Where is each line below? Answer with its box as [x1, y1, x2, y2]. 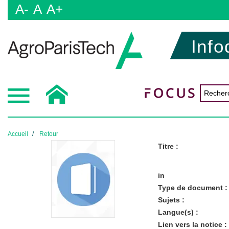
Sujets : [157, 195, 185, 204]
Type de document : [157, 183, 227, 192]
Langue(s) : [157, 208, 198, 216]
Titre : [157, 142, 178, 150]
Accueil [8, 130, 28, 138]
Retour [39, 130, 58, 138]
